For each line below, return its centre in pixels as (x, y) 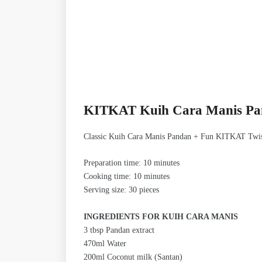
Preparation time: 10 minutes (132, 163)
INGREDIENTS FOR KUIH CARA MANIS (161, 217)
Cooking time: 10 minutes (127, 177)
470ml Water (105, 244)
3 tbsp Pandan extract (119, 230)
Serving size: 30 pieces (121, 190)
